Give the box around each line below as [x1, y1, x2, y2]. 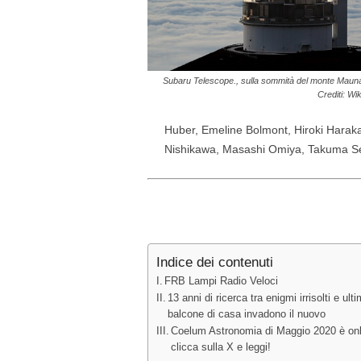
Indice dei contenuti [156, 255, 273, 271]
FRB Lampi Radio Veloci [164, 275, 279, 287]
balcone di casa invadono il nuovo [168, 308, 326, 320]
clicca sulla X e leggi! [171, 341, 272, 353]
